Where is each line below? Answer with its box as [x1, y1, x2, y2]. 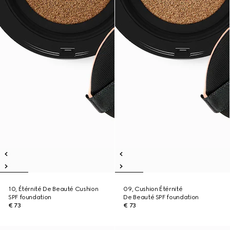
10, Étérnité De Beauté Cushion [8, 185, 99, 193]
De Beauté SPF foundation [123, 194, 199, 201]
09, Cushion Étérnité [123, 185, 183, 193]
